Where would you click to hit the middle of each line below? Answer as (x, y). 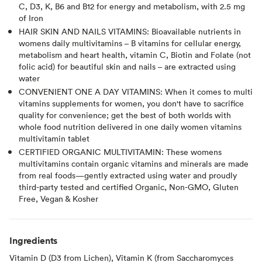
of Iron (31, 18)
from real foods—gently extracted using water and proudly (128, 175)
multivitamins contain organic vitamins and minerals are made (134, 163)
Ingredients (34, 240)
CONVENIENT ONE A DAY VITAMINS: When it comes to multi (136, 91)
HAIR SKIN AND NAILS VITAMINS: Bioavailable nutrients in (130, 31)
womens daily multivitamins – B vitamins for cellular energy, (130, 43)
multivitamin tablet (54, 138)
